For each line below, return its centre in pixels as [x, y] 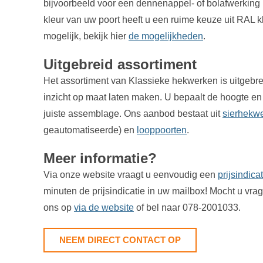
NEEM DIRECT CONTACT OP [120, 240]
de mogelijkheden [166, 36]
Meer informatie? [100, 158]
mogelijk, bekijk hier [86, 36]
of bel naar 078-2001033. [187, 207]
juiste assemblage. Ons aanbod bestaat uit [133, 113]
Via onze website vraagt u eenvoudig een [130, 174]
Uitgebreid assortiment [120, 64]
